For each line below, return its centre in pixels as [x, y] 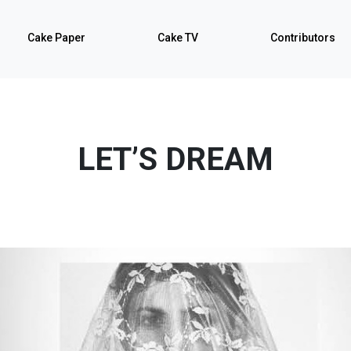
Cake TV [178, 38]
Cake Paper [56, 38]
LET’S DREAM [175, 159]
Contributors [303, 38]
